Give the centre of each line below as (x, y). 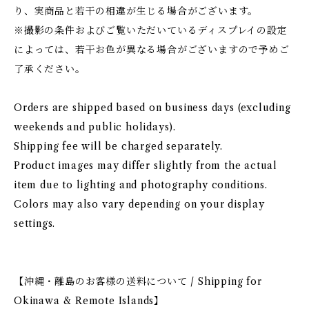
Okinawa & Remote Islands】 (89, 301)
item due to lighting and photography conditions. (141, 185)
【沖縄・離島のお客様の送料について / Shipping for (138, 281)
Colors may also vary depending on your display (139, 204)
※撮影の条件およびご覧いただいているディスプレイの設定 (151, 30)
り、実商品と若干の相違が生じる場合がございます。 (136, 11)
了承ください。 (50, 69)
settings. (35, 223)
